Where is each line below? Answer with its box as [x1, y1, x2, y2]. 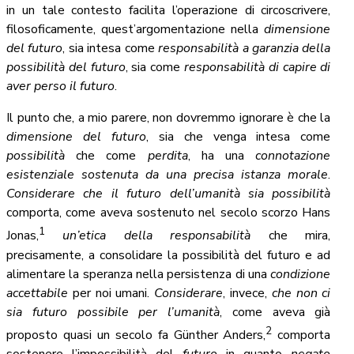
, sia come [125, 58, 185, 77]
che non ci [271, 284, 331, 302]
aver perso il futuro [6, 77, 115, 96]
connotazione [255, 147, 331, 165]
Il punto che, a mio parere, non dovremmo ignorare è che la [6, 109, 331, 127]
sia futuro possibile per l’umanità [6, 303, 220, 321]
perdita [147, 147, 188, 165]
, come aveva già [220, 303, 331, 321]
